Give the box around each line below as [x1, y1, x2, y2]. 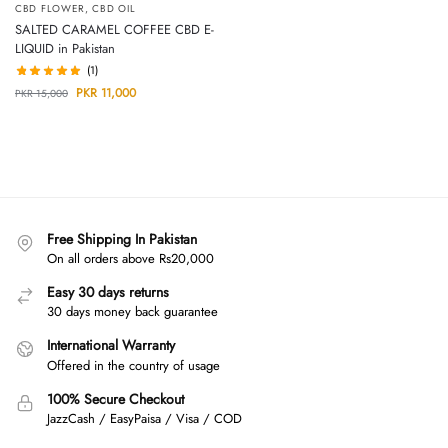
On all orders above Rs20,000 [47, 248, 214, 268]
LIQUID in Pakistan [15, 39, 115, 58]
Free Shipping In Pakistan [47, 228, 197, 249]
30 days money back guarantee [47, 302, 218, 322]
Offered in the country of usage [47, 355, 220, 375]
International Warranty [47, 335, 175, 356]
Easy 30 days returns [47, 281, 169, 302]
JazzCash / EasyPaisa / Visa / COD [47, 409, 242, 429]
